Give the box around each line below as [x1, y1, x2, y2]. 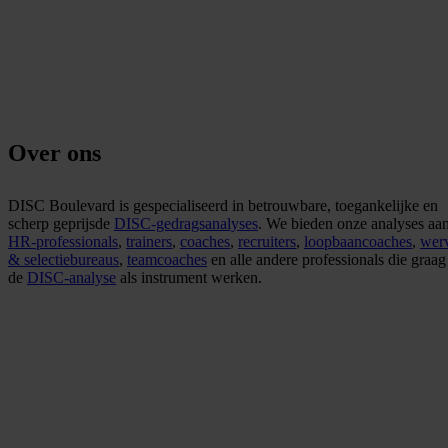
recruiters [238, 232, 296, 250]
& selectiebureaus [8, 250, 119, 268]
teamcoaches [127, 250, 207, 268]
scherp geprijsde [8, 214, 114, 232]
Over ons [8, 139, 101, 166]
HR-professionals [8, 232, 118, 250]
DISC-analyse [27, 268, 116, 286]
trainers [126, 232, 172, 250]
